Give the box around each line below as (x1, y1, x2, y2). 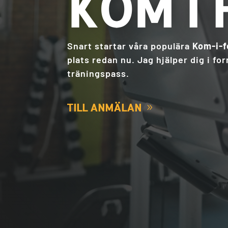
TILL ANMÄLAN (67, 100, 141, 114)
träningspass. (67, 68, 129, 79)
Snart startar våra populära (67, 40, 192, 52)
